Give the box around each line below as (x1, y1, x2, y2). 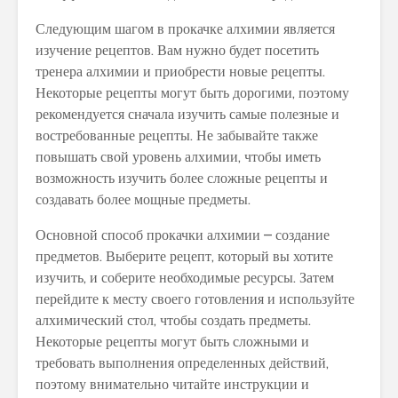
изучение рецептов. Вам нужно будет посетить (36, 42, 319, 60)
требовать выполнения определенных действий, (36, 354, 329, 372)
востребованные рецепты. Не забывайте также (36, 127, 318, 145)
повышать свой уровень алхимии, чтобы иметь (36, 148, 321, 166)
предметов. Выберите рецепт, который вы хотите (36, 248, 333, 266)
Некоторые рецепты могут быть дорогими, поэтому (36, 84, 349, 102)
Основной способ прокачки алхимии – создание (36, 227, 330, 244)
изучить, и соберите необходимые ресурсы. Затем (36, 269, 334, 287)
